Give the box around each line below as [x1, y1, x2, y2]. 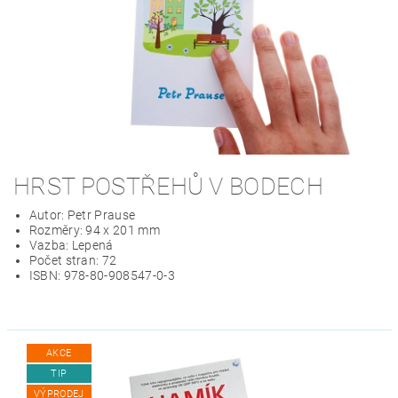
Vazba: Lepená [28, 238, 114, 253]
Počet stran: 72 [28, 253, 117, 268]
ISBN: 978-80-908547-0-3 [28, 268, 175, 283]
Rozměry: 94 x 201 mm [28, 223, 163, 238]
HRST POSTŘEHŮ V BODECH [13, 172, 324, 202]
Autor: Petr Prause [28, 208, 136, 223]
